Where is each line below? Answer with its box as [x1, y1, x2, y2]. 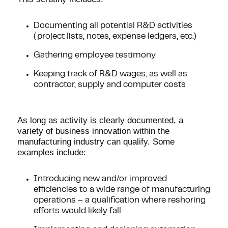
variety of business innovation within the [17, 126, 169, 136]
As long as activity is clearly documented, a [17, 116, 183, 125]
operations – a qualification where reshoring [33, 197, 206, 204]
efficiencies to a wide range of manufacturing [33, 186, 210, 193]
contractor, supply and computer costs [33, 81, 186, 89]
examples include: [17, 148, 86, 157]
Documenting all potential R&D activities [33, 22, 192, 30]
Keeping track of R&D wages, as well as [33, 71, 187, 78]
